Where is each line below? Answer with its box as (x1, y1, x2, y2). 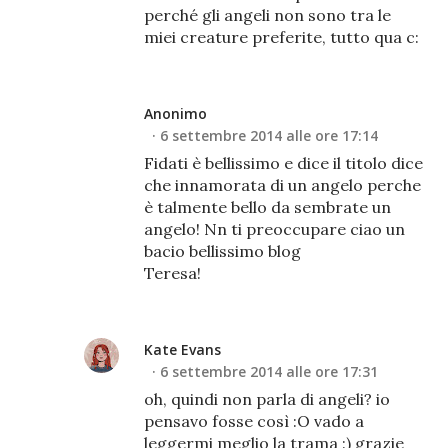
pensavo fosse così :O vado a (144, 410, 364, 431)
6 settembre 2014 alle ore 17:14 (160, 125, 378, 145)
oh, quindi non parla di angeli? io (144, 388, 390, 409)
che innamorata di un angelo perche (144, 174, 421, 195)
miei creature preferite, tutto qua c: (144, 26, 419, 47)
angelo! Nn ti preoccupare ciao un (144, 218, 405, 239)
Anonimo (144, 103, 207, 123)
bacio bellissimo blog (144, 240, 301, 261)
